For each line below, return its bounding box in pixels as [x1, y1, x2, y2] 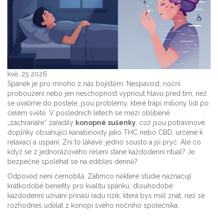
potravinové [168, 119, 205, 127]
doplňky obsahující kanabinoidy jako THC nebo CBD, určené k [7, 128, 203, 137]
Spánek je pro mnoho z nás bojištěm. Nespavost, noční [7, 80, 181, 88]
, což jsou [136, 119, 168, 127]
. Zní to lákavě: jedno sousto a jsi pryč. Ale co [59, 138, 201, 146]
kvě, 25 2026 [7, 70, 47, 78]
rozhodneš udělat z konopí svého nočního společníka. [7, 201, 179, 210]
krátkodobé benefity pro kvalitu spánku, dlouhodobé [7, 182, 173, 190]
